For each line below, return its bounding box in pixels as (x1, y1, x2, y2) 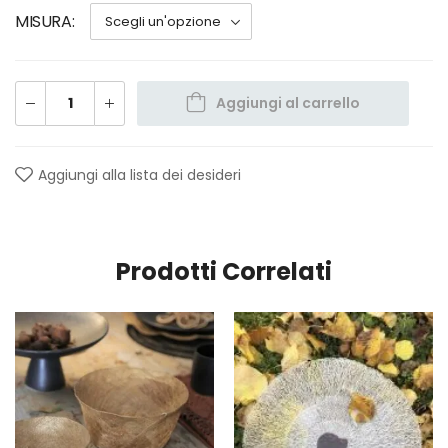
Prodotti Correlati (116, 254, 332, 288)
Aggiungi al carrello (216, 92, 360, 113)
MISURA (15, 9, 72, 33)
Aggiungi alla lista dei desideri (38, 164, 241, 185)
